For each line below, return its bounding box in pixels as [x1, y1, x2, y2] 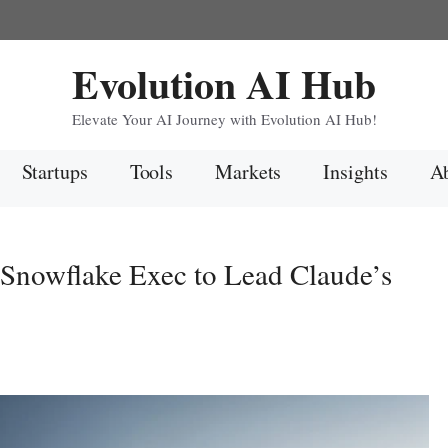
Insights [323, 158, 388, 185]
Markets [215, 158, 282, 185]
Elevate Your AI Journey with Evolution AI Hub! [71, 109, 377, 129]
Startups [21, 158, 88, 185]
